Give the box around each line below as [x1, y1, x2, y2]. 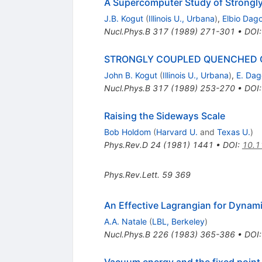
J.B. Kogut [104, 13, 143, 24]
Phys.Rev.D [104, 140, 148, 150]
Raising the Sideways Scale [104, 110, 225, 122]
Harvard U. [156, 127, 198, 137]
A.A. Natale [104, 216, 147, 227]
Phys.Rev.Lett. [104, 170, 160, 180]
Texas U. [216, 127, 250, 137]
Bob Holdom [104, 127, 151, 137]
